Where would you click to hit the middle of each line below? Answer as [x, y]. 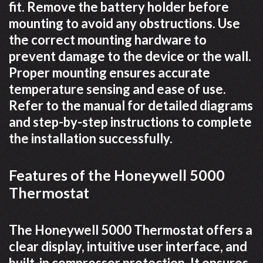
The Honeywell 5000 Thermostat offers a [131, 230]
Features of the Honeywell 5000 [117, 175]
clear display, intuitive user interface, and [128, 246]
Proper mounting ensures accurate [109, 73]
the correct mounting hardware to [108, 40]
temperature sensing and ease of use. [117, 89]
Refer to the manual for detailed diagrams [131, 105]
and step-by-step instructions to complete [130, 122]
